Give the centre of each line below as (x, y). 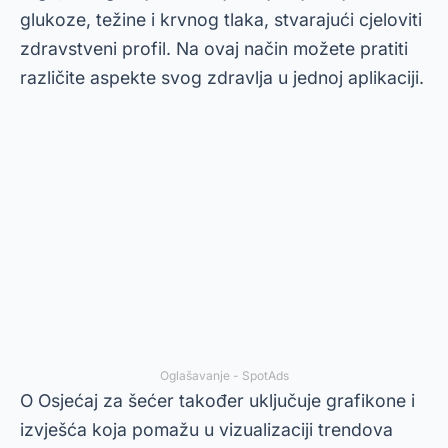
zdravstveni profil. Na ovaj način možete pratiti (214, 48)
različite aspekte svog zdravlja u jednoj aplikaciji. (222, 77)
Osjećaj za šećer (106, 400)
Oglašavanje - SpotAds (224, 375)
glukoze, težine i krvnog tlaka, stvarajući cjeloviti (221, 19)
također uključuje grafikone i (294, 400)
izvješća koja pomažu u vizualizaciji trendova (206, 429)
